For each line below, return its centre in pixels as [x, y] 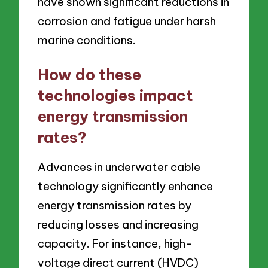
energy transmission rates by [115, 205]
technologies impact [116, 95]
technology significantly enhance [126, 186]
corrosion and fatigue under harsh [127, 21]
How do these [90, 74]
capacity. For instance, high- [115, 244]
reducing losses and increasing [118, 225]
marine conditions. [87, 40]
